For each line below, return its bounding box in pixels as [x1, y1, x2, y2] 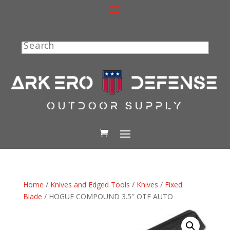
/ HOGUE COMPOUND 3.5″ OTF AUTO [42, 191, 173, 201]
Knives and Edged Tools [50, 179, 130, 189]
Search [21, 37, 52, 51]
